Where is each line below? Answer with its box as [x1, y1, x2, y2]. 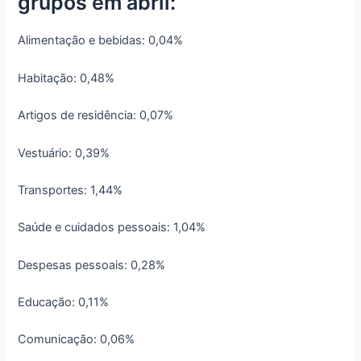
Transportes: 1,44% [18, 182, 123, 197]
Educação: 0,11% [18, 294, 110, 309]
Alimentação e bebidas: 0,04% [18, 33, 184, 48]
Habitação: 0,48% [18, 70, 115, 85]
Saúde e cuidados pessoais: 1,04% [18, 220, 206, 235]
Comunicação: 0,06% [18, 332, 135, 347]
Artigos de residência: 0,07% [18, 108, 174, 123]
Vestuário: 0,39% [18, 145, 110, 160]
